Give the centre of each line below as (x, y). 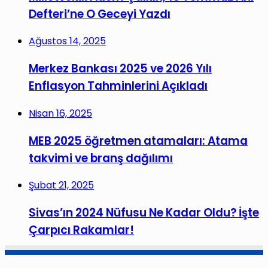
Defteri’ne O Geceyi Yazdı (100, 14)
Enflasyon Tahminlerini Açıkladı (118, 86)
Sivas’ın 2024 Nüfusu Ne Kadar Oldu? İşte (144, 212)
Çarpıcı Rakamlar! (81, 230)
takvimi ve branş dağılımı (101, 158)
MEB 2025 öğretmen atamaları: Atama (138, 141)
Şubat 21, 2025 (61, 185)
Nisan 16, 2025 (60, 113)
